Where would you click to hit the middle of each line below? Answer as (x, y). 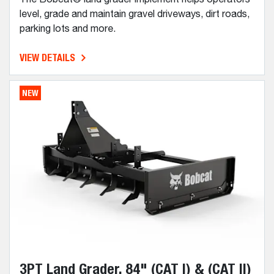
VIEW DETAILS (47, 57)
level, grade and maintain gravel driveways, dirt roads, (135, 14)
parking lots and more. (69, 29)
